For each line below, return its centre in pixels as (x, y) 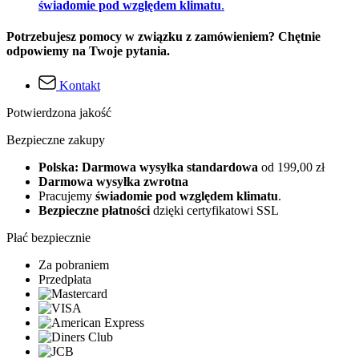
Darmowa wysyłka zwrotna (113, 182)
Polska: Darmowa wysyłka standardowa (150, 167)
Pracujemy (67, 196)
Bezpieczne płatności (94, 211)
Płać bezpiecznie (48, 238)
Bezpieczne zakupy (56, 140)
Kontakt (80, 86)
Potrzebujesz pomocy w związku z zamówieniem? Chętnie (163, 36)
